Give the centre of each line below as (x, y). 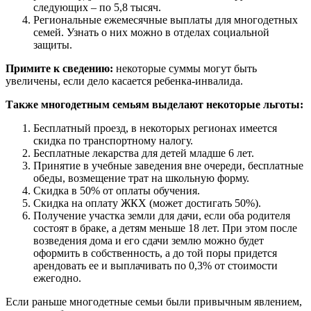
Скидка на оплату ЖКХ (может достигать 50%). (147, 203)
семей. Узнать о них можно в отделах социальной (151, 33)
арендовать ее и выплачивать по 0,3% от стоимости (155, 266)
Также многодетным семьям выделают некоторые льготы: (154, 105)
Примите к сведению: (59, 69)
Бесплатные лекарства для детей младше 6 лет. (144, 153)
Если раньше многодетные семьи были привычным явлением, (154, 302)
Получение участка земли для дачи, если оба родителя (162, 216)
